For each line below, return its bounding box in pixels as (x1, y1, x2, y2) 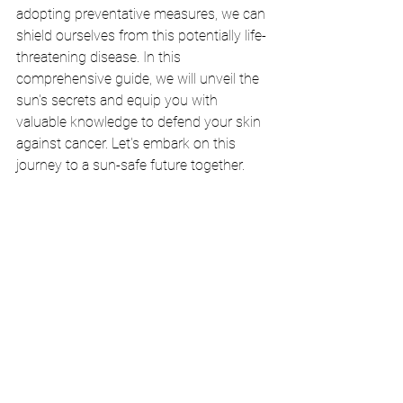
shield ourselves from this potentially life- (16, 27, 266, 44)
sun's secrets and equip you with (16, 92, 221, 109)
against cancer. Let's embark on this (16, 135, 239, 152)
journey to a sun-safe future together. (16, 157, 245, 174)
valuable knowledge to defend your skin (16, 113, 264, 130)
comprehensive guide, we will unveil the (16, 70, 263, 87)
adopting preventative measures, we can (16, 5, 269, 22)
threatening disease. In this (16, 49, 184, 66)
